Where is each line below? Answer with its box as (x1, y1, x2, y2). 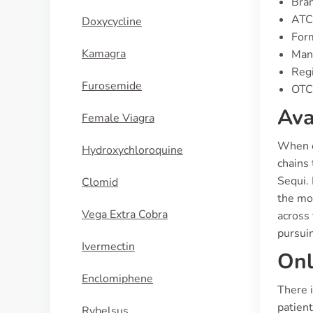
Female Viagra (82, 110, 154, 126)
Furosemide (82, 78, 142, 94)
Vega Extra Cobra (82, 207, 168, 222)
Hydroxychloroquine (82, 143, 183, 158)
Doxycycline (82, 14, 142, 29)
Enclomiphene (82, 271, 153, 286)
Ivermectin (82, 239, 135, 254)
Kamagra (82, 46, 126, 61)
